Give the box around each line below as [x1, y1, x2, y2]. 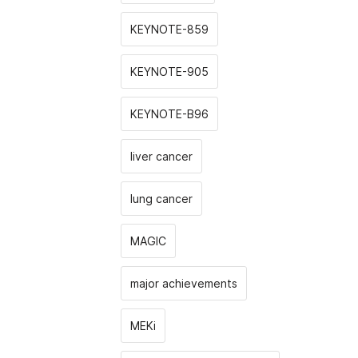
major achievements [130, 276, 237, 290]
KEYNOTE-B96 [130, 107, 209, 121]
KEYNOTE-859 [130, 22, 209, 36]
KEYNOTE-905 [130, 65, 209, 78]
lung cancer [130, 192, 193, 205]
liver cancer [130, 149, 193, 163]
